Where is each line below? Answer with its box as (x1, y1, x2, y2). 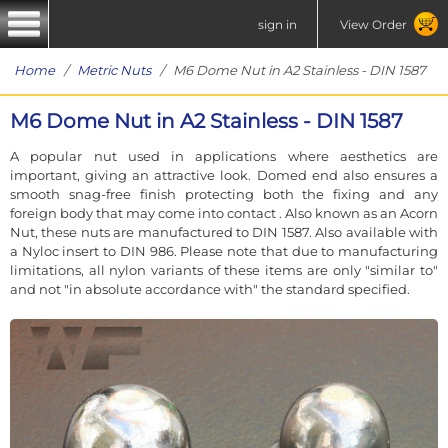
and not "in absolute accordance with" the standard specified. (10, 280, 410, 297)
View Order (339, 16, 407, 32)
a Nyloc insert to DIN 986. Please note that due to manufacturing (10, 242, 438, 259)
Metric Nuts (77, 62, 151, 78)
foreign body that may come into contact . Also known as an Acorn (10, 204, 438, 221)
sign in (258, 16, 297, 32)
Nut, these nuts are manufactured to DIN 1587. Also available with (10, 223, 438, 240)
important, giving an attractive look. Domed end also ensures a (10, 166, 438, 183)
